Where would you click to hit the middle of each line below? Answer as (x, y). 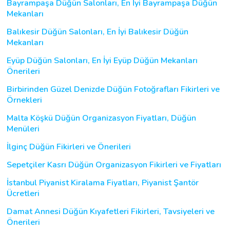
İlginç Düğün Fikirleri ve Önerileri (69, 147)
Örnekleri (24, 100)
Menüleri (23, 129)
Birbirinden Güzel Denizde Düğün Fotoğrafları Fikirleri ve (113, 89)
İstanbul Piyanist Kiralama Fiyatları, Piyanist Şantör (103, 183)
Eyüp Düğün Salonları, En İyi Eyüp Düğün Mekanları (102, 60)
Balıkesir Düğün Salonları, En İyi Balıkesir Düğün (98, 32)
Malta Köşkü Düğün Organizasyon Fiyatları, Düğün (101, 118)
